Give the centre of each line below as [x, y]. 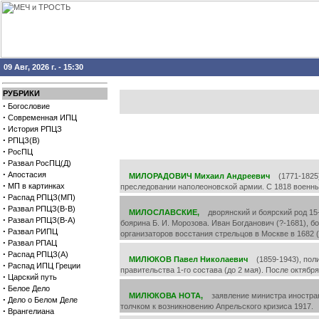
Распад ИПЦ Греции [44, 266]
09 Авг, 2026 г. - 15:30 [43, 67]
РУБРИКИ [21, 93]
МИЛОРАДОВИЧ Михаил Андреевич [199, 176]
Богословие [29, 106]
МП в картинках [36, 186]
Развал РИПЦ [33, 231]
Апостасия [27, 174]
